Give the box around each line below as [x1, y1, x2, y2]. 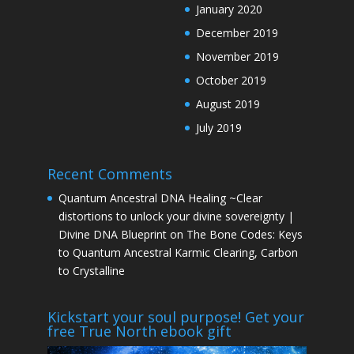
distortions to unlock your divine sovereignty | [58, 208, 294, 224]
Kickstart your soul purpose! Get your [47, 307, 304, 327]
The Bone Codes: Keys [186, 226, 303, 242]
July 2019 [196, 119, 243, 135]
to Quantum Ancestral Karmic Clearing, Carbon [58, 244, 298, 260]
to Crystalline [58, 262, 125, 278]
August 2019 [196, 96, 261, 111]
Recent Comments [47, 164, 172, 183]
